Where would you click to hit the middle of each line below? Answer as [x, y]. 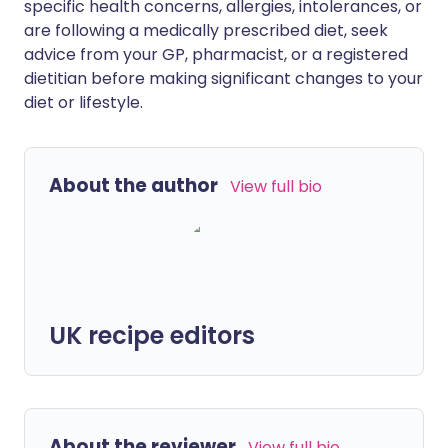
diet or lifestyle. [83, 102]
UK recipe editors [152, 335]
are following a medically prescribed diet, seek [206, 30]
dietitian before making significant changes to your [223, 78]
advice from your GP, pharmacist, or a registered [216, 54]
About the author [133, 185]
